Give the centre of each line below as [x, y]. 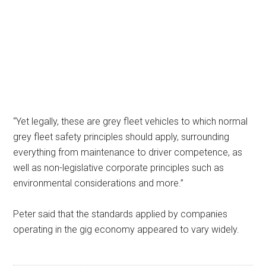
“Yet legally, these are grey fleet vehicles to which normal [131, 122]
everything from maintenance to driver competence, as [128, 153]
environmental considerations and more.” [99, 183]
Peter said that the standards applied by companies [121, 214]
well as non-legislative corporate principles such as [119, 168]
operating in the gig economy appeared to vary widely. [126, 230]
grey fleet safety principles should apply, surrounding [121, 137]
